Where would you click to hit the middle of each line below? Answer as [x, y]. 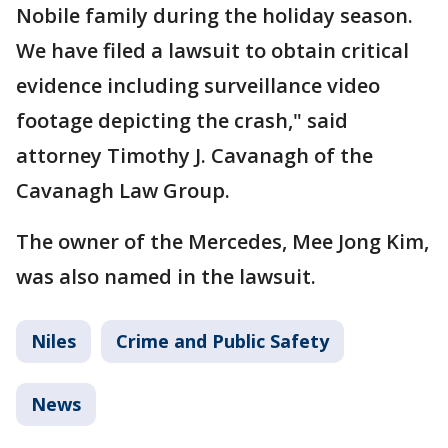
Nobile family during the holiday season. [214, 15]
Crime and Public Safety [222, 341]
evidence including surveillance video [198, 85]
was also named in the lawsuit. [166, 276]
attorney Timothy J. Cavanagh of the [194, 155]
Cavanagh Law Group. [123, 190]
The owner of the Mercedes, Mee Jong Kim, [222, 241]
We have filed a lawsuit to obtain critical [212, 50]
